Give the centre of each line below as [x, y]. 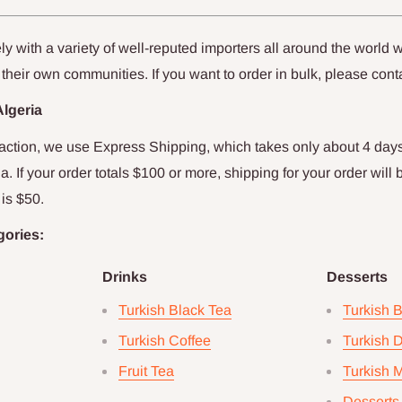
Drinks [125, 277]
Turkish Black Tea [175, 310]
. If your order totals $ [75, 172]
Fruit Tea [146, 371]
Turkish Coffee [165, 340]
